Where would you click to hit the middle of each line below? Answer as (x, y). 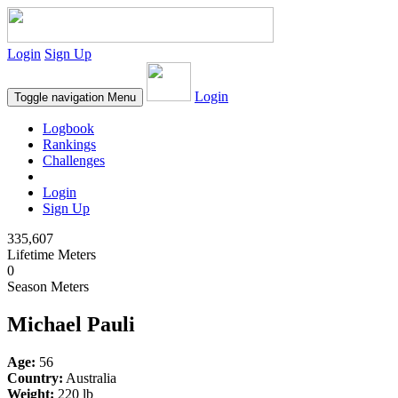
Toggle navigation (59, 97)
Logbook (68, 128)
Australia (90, 378)
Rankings (69, 144)
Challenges (74, 160)
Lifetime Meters (52, 255)
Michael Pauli (71, 324)
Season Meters (48, 287)
